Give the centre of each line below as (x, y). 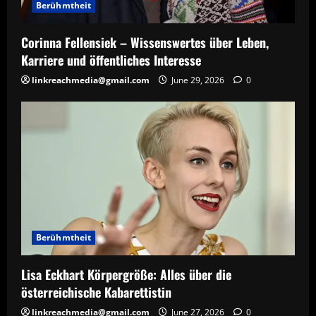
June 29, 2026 (198, 80)
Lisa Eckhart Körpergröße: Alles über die (126, 275)
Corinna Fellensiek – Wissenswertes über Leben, (145, 42)
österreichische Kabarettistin (98, 292)
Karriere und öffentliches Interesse (111, 60)
